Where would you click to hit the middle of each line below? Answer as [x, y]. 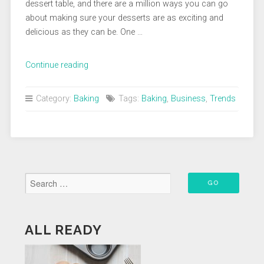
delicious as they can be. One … [84, 32]
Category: [53, 98]
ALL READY [63, 230]
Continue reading [57, 65]
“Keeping [104, 64]
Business [188, 98]
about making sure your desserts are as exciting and [124, 18]
